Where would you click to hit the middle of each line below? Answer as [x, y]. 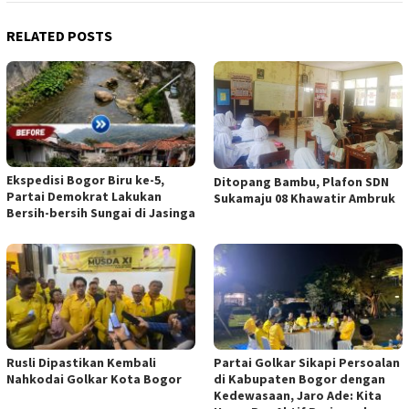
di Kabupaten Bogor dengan [299, 379]
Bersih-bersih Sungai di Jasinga [101, 213]
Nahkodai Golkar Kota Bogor [94, 379]
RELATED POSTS [59, 36]
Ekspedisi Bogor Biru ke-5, [85, 180]
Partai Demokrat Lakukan [84, 197]
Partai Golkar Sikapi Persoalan [307, 363]
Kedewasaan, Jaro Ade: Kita [298, 396]
